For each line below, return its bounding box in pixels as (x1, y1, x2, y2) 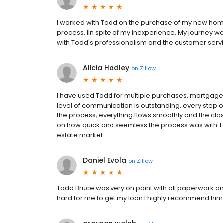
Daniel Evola (83, 155, 126, 165)
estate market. (57, 130, 104, 140)
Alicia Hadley (83, 63, 129, 73)
